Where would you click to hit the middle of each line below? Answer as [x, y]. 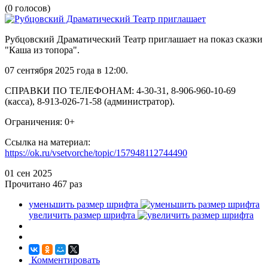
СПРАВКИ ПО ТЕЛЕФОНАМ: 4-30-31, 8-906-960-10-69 [120, 90]
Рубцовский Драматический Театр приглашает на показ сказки [134, 39]
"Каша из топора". [42, 50]
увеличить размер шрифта [82, 215]
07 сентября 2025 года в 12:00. [66, 70]
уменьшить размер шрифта [83, 204]
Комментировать [64, 260]
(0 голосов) [28, 8]
